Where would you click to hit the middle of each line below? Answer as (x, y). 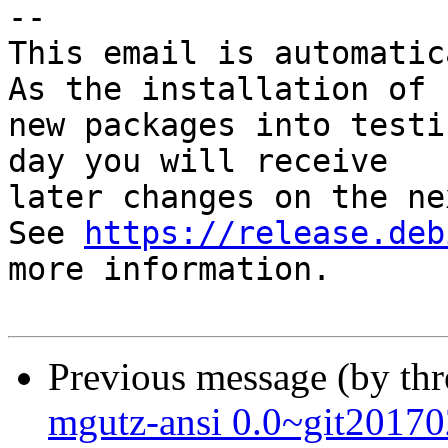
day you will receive (198, 161)
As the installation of (217, 89)
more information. (169, 269)
